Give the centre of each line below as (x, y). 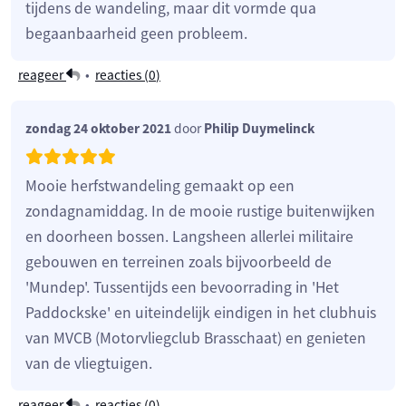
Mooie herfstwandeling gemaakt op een (160, 185)
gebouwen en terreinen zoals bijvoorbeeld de (179, 261)
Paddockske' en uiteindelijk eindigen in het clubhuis (201, 312)
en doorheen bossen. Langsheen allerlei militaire (189, 236)
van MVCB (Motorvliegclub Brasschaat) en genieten (196, 338)
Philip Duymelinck (259, 128)
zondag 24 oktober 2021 (98, 128)
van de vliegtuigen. (89, 363)
